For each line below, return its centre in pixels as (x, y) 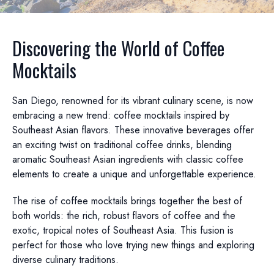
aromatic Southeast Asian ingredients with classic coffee (128, 159)
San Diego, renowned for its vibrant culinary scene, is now (133, 101)
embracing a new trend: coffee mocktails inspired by (121, 115)
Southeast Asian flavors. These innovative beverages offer (133, 130)
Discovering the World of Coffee (118, 48)
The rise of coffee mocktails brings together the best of (127, 201)
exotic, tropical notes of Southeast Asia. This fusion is (123, 230)
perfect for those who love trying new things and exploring (133, 245)
